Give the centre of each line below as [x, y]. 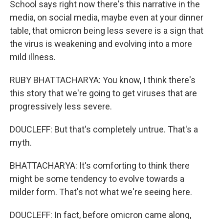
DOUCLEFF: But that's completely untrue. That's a [104, 129]
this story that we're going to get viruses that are [103, 93]
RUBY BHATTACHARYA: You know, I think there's [103, 80]
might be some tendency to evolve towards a [97, 179]
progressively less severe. [61, 106]
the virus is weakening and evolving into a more [101, 44]
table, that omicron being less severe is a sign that [107, 31]
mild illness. [33, 57]
